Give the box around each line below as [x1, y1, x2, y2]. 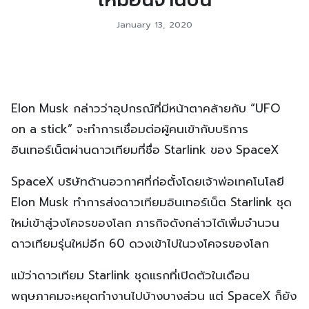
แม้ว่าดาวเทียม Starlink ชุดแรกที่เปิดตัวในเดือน [11, 266, 250, 284]
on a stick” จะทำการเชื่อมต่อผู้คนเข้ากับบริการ [11, 119, 248, 138]
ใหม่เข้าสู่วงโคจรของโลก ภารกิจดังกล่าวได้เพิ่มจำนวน [11, 213, 279, 232]
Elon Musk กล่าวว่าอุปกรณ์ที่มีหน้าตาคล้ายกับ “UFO [11, 99, 281, 117]
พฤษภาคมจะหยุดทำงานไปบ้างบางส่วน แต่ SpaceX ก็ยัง [11, 286, 297, 305]
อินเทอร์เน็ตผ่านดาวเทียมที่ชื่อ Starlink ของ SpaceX [11, 140, 279, 159]
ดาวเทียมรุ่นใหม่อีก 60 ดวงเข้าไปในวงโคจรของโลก [11, 234, 269, 252]
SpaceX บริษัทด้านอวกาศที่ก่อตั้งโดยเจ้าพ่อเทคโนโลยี [11, 172, 284, 190]
